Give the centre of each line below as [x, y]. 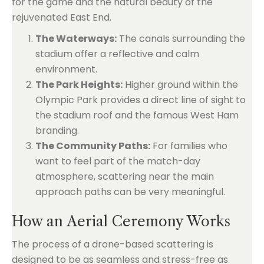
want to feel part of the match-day [118, 161]
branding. [57, 131]
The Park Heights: [79, 85]
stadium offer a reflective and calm [117, 54]
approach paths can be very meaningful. [130, 192]
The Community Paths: [93, 146]
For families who [189, 146]
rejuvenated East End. [62, 17]
